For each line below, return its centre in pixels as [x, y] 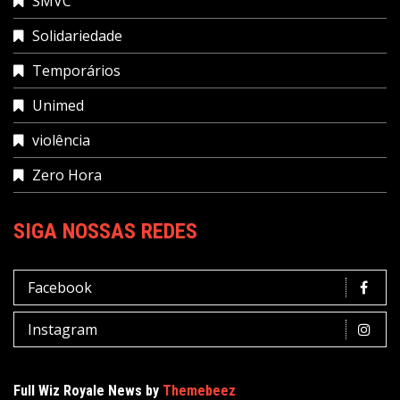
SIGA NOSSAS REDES [105, 231]
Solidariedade [77, 35]
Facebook [60, 287]
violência [61, 140]
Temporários [76, 70]
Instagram [62, 329]
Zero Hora [67, 175]
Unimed [58, 105]
